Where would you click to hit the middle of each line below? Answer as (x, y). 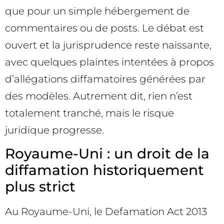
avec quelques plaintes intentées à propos (109, 62)
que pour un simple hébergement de (97, 11)
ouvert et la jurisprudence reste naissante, (108, 45)
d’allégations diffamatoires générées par (105, 79)
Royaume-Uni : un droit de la (107, 154)
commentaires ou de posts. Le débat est (104, 28)
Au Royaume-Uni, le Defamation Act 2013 (106, 212)
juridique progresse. (54, 130)
